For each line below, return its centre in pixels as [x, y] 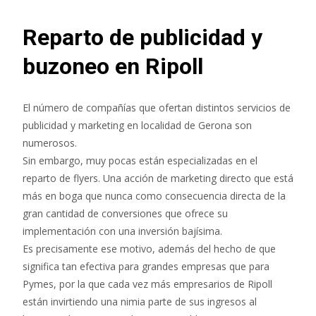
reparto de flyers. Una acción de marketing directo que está [158, 178]
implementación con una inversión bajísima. [122, 231]
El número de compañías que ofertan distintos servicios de [157, 108]
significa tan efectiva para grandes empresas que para [146, 266]
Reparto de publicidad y [142, 37]
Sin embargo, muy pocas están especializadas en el [140, 160]
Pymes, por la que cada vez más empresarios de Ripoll [147, 284]
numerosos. [50, 143]
